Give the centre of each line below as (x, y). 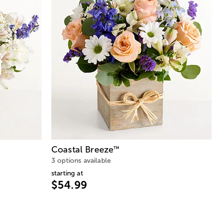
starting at (67, 173)
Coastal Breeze (83, 149)
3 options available (81, 160)
